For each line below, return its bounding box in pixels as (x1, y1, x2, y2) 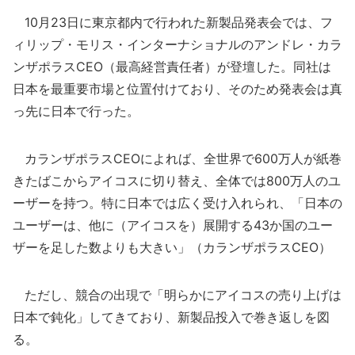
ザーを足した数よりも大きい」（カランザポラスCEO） (13, 239, 331, 255)
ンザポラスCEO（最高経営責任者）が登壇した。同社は (13, 59, 331, 74)
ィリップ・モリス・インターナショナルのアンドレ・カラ (13, 36, 342, 52)
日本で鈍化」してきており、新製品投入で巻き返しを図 (13, 309, 330, 325)
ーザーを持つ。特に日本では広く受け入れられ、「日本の (13, 195, 342, 211)
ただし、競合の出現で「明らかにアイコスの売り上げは (13, 287, 342, 303)
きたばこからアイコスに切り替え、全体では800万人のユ (13, 173, 341, 189)
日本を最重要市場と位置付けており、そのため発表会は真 (13, 81, 342, 97)
